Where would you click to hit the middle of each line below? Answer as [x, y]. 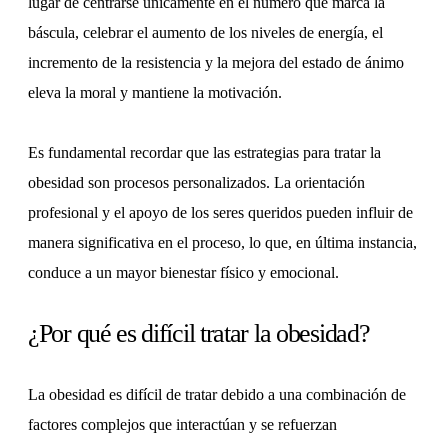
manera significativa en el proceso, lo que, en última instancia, [222, 243]
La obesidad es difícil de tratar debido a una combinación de [217, 395]
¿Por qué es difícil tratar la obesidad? [199, 334]
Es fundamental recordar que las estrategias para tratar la [204, 153]
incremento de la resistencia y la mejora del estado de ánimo [216, 63]
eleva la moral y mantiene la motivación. [155, 93]
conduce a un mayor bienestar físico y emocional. [183, 273]
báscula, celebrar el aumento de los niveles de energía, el [205, 33]
